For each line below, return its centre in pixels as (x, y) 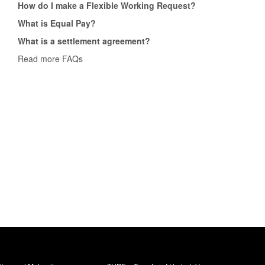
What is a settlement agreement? (84, 41)
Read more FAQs (51, 59)
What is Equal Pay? (57, 23)
